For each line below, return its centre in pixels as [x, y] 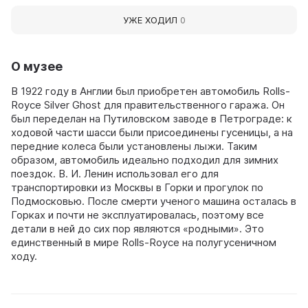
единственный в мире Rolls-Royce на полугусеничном [144, 242]
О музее [37, 66]
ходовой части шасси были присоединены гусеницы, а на [152, 132]
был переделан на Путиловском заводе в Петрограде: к [152, 118]
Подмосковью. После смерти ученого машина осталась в [154, 201]
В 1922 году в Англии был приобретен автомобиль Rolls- [151, 91]
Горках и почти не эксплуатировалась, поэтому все [137, 214]
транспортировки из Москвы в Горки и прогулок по [137, 187]
